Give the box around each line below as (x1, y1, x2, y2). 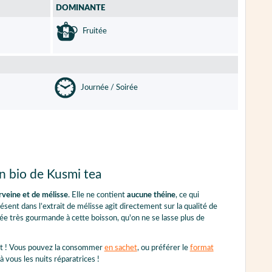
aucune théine (126, 191, 175, 199)
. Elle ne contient (67, 191, 127, 199)
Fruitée (81, 27, 107, 35)
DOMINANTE (56, 4, 105, 12)
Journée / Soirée (79, 83, 138, 92)
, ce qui (175, 191, 199, 199)
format (189, 243, 214, 252)
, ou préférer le (137, 243, 190, 252)
